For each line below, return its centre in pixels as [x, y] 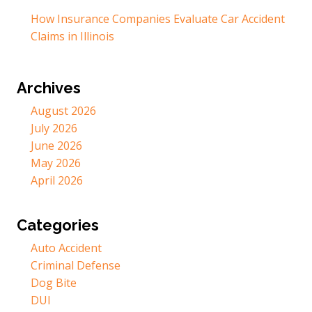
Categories [58, 225]
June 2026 [56, 146]
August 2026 [63, 111]
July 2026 [54, 128]
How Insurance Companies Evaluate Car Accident [158, 19]
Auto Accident [66, 248]
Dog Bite [54, 283]
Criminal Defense [76, 266]
